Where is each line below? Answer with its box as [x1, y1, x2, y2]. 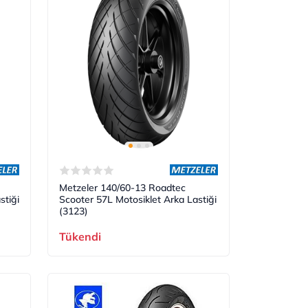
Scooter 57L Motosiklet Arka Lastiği [59, 192, 217, 206]
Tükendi [59, 229, 102, 243]
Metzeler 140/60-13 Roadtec [59, 181, 186, 194]
